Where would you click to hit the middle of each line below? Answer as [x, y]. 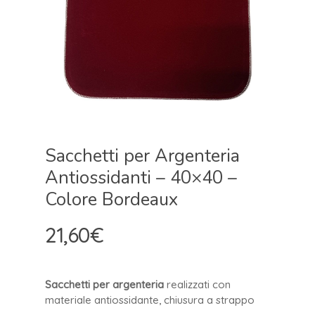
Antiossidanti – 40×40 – [141, 178]
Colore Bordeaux [111, 199]
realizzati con [197, 284]
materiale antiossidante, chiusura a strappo [150, 300]
